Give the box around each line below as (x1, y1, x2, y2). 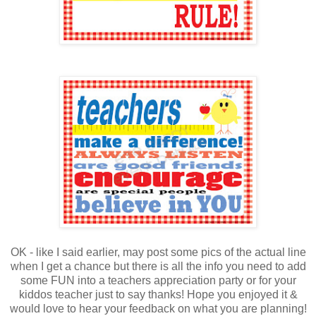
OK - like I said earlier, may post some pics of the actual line (10, 245, 306, 258)
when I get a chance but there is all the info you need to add (10, 260, 306, 272)
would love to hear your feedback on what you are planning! (9, 302, 307, 315)
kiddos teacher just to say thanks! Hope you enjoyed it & (18, 288, 298, 300)
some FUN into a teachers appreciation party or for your (20, 274, 296, 286)
